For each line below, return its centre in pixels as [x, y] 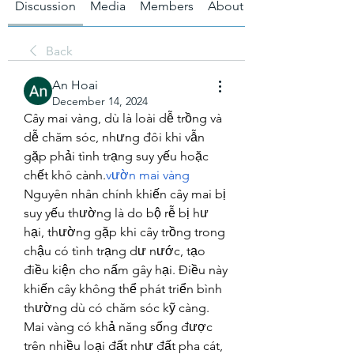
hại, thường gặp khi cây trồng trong [124, 232]
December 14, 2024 [100, 101]
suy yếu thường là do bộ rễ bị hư [116, 213]
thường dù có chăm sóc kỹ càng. [117, 307]
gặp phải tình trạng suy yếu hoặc [116, 156]
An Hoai [75, 85]
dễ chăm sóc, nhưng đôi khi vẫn [114, 137]
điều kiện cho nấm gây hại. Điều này [126, 269]
